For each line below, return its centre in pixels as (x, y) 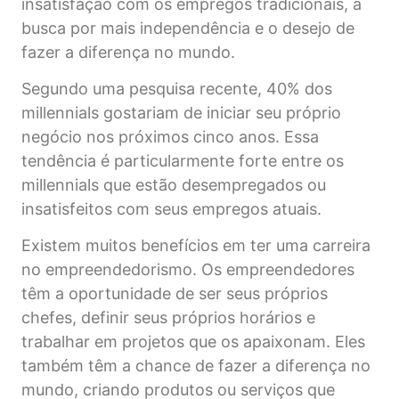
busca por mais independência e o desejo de (188, 28)
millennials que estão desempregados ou (174, 184)
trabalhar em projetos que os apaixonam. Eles (193, 342)
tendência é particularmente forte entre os (183, 160)
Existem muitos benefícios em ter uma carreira (196, 246)
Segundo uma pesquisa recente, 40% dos (177, 88)
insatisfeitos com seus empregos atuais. (171, 208)
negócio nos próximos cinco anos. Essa (170, 136)
